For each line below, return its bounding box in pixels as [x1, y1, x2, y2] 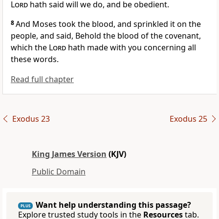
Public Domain [32, 166, 86, 177]
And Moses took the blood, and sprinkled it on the [16, 19, 201, 30]
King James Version [32, 149, 107, 160]
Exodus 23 [12, 113, 50, 125]
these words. [11, 54, 59, 65]
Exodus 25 [169, 113, 207, 125]
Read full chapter [11, 74, 74, 85]
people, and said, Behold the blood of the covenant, [11, 30, 201, 42]
